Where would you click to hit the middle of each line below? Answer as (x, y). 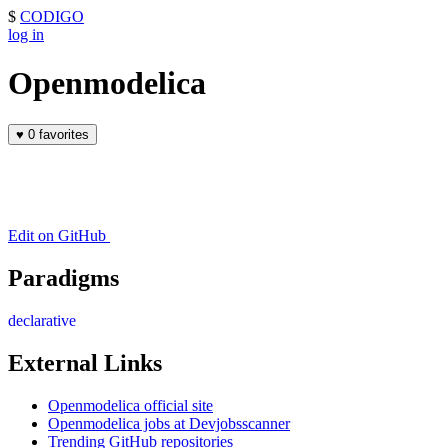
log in (26, 34)
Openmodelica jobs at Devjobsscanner (169, 423)
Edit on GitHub (57, 235)
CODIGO (52, 16)
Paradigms (63, 277)
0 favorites (64, 134)
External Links (85, 362)
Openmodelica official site (130, 405)
